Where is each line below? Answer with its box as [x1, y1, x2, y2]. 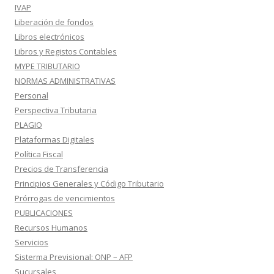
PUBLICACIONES [15, 207, 73, 218]
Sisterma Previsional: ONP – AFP [15, 251, 133, 262]
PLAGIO [15, 119, 42, 130]
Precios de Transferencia [15, 163, 108, 174]
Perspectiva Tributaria [15, 105, 97, 116]
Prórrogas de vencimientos [15, 193, 115, 204]
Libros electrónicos [15, 31, 84, 42]
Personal [15, 90, 48, 101]
